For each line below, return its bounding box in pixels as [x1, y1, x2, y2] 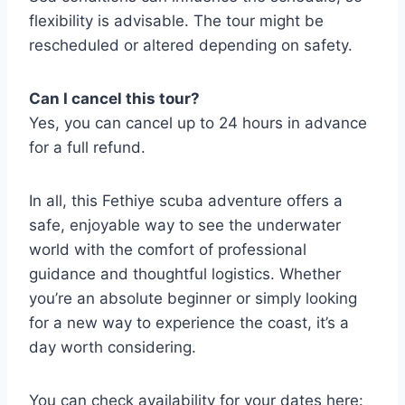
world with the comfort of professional [29, 240, 306, 259]
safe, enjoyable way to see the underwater [29, 216, 341, 234]
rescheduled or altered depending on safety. [29, 36, 353, 54]
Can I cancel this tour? [29, 89, 200, 108]
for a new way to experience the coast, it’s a [29, 314, 349, 332]
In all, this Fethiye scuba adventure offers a [29, 192, 343, 210]
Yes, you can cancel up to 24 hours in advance [29, 114, 367, 132]
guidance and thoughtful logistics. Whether [29, 265, 341, 283]
